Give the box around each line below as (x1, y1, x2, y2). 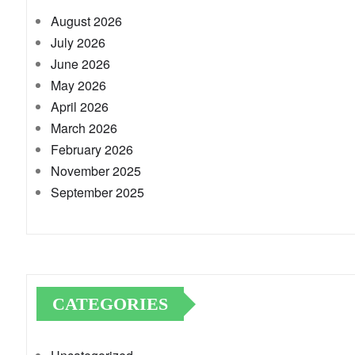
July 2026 (51, 33, 105, 52)
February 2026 (51, 140, 133, 159)
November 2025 (51, 162, 141, 181)
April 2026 (51, 97, 109, 116)
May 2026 (51, 76, 106, 95)
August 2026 (51, 12, 122, 31)
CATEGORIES (52, 294, 168, 315)
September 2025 (51, 183, 144, 202)
